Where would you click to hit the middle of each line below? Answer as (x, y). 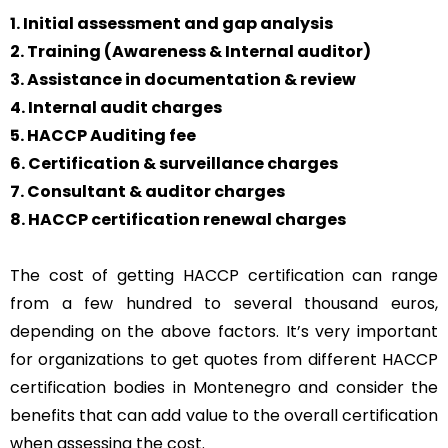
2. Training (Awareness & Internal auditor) (190, 52)
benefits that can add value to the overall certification (224, 416)
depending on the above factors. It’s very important (224, 332)
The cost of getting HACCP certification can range (224, 276)
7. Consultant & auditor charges (147, 192)
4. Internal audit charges (116, 108)
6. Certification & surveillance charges (174, 164)
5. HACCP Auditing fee (103, 136)
